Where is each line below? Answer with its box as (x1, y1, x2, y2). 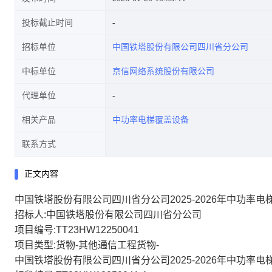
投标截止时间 (22, 18, 73, 27)
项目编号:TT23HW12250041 (15, 225, 139, 235)
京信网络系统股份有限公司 (112, 67, 214, 76)
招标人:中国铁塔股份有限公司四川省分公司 (15, 209, 202, 220)
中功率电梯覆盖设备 (112, 115, 189, 124)
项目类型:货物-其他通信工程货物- (15, 240, 159, 250)
